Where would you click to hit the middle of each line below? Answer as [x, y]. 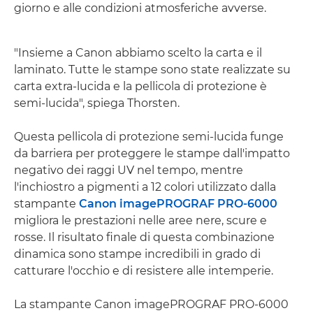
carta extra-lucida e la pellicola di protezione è [140, 87]
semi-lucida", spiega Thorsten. [97, 103]
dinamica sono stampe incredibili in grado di [137, 254]
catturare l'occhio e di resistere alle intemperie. [144, 271]
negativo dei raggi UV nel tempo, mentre [129, 170]
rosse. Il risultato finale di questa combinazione [144, 238]
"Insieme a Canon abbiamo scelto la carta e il [138, 53]
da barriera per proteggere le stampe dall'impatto [152, 154]
